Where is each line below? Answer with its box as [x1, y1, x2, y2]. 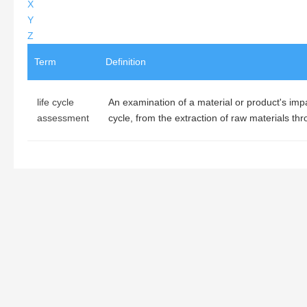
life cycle [37, 97, 74, 108]
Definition [106, 56, 146, 67]
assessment [37, 112, 89, 123]
